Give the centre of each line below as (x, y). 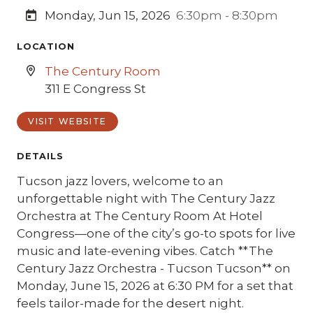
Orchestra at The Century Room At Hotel (140, 216)
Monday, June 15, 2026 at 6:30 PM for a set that (155, 286)
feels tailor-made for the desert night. (130, 303)
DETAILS (40, 156)
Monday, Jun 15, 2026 (108, 15)
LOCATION (46, 46)
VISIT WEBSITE (67, 121)
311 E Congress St (95, 89)
